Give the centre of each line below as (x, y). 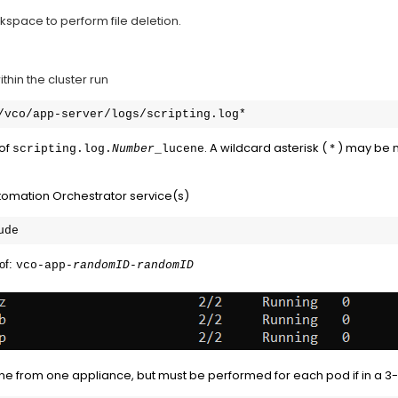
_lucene (179, 149)
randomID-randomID (133, 265)
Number (133, 149)
